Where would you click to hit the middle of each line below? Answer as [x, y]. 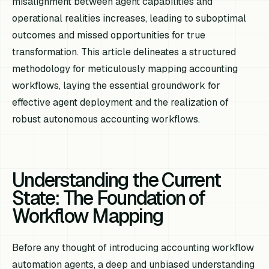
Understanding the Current [116, 180]
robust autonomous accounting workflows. [106, 119]
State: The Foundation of [108, 198]
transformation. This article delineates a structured [124, 52]
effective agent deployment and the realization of [121, 102]
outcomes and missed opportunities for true [109, 35]
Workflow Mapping [87, 216]
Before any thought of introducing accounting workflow [133, 247]
